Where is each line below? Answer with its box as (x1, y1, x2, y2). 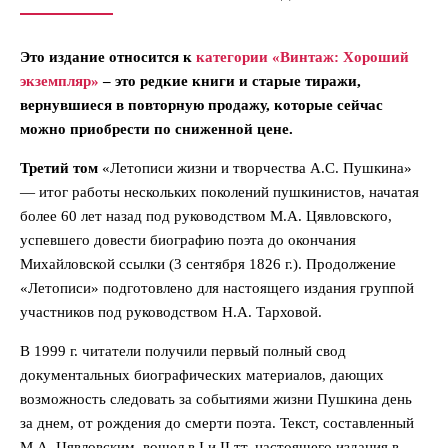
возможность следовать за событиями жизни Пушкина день (20, 390, 412, 407)
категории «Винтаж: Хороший (196, 48, 409, 65)
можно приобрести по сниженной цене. (20, 120, 293, 137)
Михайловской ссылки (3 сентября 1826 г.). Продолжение (20, 255, 396, 272)
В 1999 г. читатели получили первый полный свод (20, 342, 346, 359)
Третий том (20, 159, 102, 176)
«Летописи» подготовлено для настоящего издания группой (20, 279, 414, 296)
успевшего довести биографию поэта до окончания (20, 231, 356, 248)
